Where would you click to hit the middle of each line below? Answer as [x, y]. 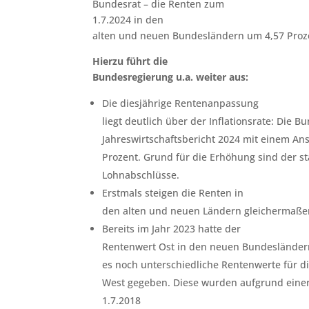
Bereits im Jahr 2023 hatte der [172, 229]
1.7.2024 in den [128, 20]
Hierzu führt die [130, 61]
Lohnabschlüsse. [141, 175]
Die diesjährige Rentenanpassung [181, 103]
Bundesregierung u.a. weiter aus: [171, 77]
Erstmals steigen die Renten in [173, 193]
